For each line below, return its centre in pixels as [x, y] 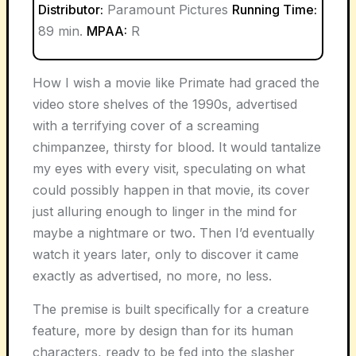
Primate [204, 83]
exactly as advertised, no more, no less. [152, 276]
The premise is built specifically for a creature [171, 309]
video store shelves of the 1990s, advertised [165, 104]
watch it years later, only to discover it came [166, 254]
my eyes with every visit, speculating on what [169, 168]
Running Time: [275, 10]
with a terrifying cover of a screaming [146, 126]
